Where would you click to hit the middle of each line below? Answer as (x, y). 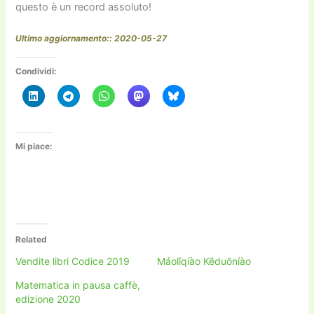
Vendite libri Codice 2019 (73, 261)
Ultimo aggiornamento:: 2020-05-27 (91, 38)
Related (32, 240)
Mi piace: (34, 146)
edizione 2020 (48, 299)
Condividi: (36, 71)
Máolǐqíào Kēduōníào (204, 261)
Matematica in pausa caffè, (78, 285)
